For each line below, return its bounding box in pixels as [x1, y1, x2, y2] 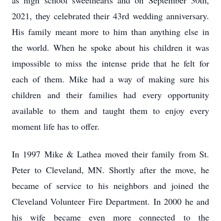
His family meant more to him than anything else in [12, 26, 209, 37]
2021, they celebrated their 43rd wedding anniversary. [12, 10, 209, 22]
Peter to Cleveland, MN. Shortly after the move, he [12, 164, 209, 176]
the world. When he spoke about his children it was [12, 41, 209, 53]
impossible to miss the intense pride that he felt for [12, 57, 209, 69]
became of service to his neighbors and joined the [12, 180, 209, 191]
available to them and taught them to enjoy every [12, 105, 209, 116]
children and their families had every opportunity [12, 89, 209, 101]
